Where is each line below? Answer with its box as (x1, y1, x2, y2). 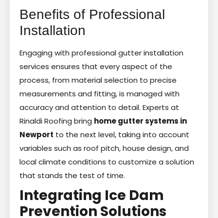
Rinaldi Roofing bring (19, 115, 94, 126)
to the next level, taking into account (54, 129, 189, 140)
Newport (19, 129, 54, 140)
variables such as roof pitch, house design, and (19, 143, 189, 153)
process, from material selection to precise (19, 74, 177, 85)
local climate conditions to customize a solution (19, 156, 194, 167)
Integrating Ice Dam (19, 185, 164, 205)
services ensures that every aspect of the (19, 61, 172, 72)
